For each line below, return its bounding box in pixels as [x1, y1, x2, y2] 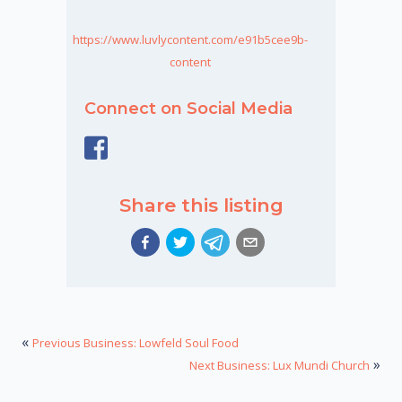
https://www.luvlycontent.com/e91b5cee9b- [72, 31, 308, 48]
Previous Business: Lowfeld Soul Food [32, 335, 239, 352]
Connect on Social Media [84, 98, 293, 118]
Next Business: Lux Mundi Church [189, 357, 370, 374]
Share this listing [118, 193, 284, 216]
